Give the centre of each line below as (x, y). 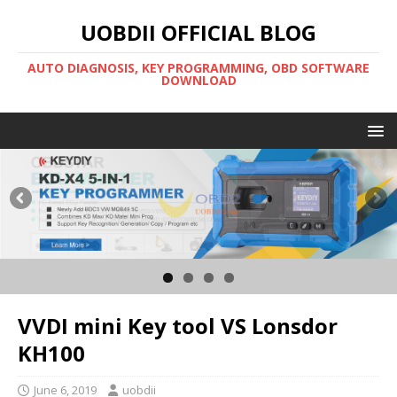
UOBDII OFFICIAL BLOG (198, 32)
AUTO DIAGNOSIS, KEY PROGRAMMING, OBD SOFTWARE (198, 68)
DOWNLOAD (198, 80)
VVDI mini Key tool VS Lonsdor (178, 326)
